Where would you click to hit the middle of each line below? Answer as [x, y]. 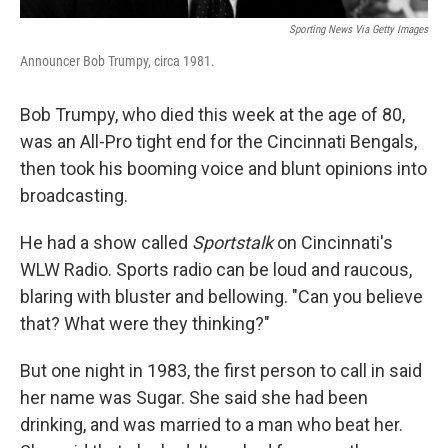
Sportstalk [232, 243]
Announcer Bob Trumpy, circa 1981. [117, 61]
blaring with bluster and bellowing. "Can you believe [221, 297]
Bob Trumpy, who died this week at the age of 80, [212, 115]
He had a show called [106, 243]
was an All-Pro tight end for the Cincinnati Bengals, [218, 142]
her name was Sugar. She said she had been [194, 398]
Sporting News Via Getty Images [358, 30]
